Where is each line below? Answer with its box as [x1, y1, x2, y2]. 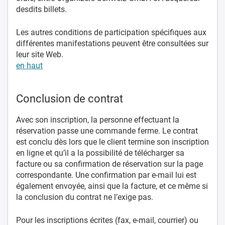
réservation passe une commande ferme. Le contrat [16, 126, 198, 136]
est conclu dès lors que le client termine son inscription [16, 137, 209, 147]
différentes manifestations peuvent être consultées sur [16, 38, 208, 48]
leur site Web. [16, 49, 63, 59]
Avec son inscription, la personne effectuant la [16, 115, 179, 125]
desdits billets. [16, 4, 67, 14]
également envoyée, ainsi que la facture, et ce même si [16, 181, 208, 191]
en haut [16, 60, 43, 70]
